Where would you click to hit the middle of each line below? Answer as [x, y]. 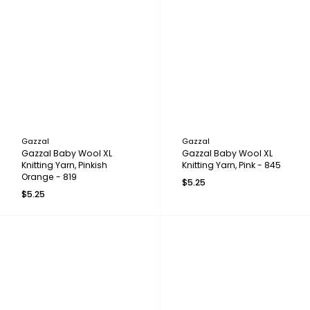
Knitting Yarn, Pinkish [64, 165]
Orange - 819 [49, 176]
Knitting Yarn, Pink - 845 [231, 165]
